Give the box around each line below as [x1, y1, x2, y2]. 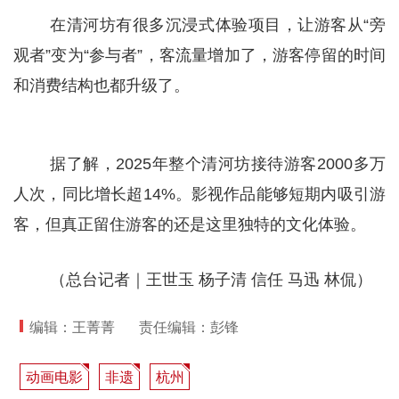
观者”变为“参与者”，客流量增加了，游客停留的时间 [12, 45, 387, 64]
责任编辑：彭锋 [139, 320, 240, 336]
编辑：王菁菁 [29, 320, 116, 336]
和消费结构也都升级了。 [12, 76, 190, 94]
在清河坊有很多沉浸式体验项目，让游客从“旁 [49, 15, 387, 34]
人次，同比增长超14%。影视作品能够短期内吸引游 [12, 185, 387, 204]
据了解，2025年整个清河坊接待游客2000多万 [49, 155, 387, 174]
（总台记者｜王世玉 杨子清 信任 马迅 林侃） [49, 270, 372, 289]
